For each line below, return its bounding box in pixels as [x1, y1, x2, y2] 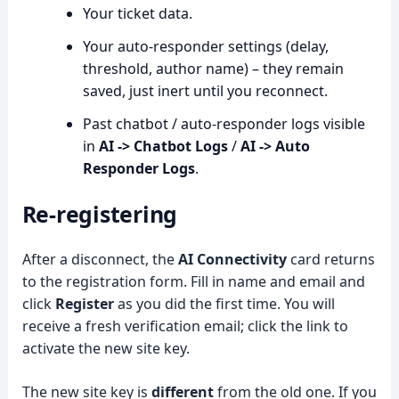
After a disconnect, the [21, 249, 178, 269]
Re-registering [21, 199, 178, 229]
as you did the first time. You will [113, 294, 335, 313]
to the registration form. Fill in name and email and [21, 272, 365, 291]
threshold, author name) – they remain [82, 59, 344, 78]
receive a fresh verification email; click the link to [21, 316, 348, 336]
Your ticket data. [82, 4, 192, 23]
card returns [286, 249, 375, 269]
